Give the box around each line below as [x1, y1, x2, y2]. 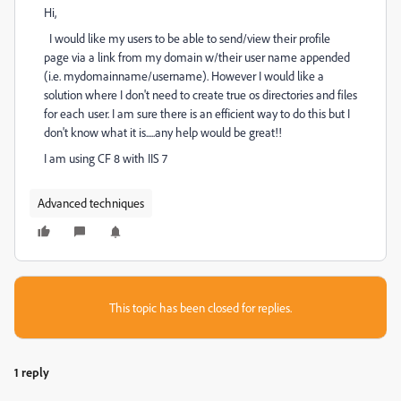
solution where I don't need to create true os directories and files [44, 87, 357, 102]
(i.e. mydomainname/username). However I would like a [44, 68, 324, 83]
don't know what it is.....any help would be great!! [44, 124, 282, 140]
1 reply [14, 364, 49, 380]
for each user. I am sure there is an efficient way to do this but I [44, 106, 350, 121]
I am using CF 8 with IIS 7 [44, 150, 167, 166]
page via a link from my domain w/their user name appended [44, 49, 350, 64]
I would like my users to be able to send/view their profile [44, 30, 330, 46]
